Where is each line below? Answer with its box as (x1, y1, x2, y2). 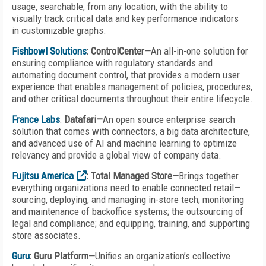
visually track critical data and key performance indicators (12, 12, 239, 24)
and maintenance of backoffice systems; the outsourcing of (12, 205, 243, 217)
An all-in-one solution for (151, 45, 248, 57)
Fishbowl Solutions (12, 45, 87, 57)
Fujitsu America (12, 170, 74, 182)
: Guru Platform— (30, 250, 95, 262)
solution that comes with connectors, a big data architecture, (12, 125, 250, 137)
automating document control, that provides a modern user (12, 69, 240, 81)
